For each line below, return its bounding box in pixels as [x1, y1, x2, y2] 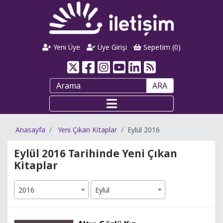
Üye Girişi [96, 42, 127, 52]
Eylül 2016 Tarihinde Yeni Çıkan [14, 146, 177, 160]
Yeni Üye [51, 42, 81, 52]
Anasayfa [15, 125, 45, 134]
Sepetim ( [141, 42, 174, 52]
